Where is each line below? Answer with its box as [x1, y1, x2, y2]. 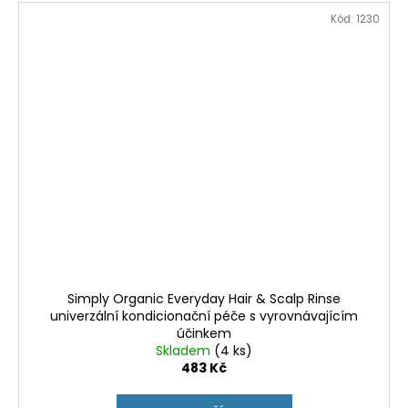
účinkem [177, 323, 231, 342]
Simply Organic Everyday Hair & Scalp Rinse [67, 289, 341, 308]
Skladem [156, 341, 214, 360]
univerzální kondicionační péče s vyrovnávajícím [50, 306, 358, 325]
